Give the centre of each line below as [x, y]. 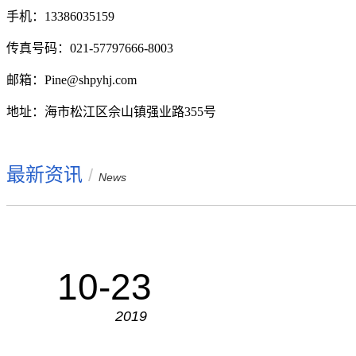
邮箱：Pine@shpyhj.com [72, 79]
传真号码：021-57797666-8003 [90, 48]
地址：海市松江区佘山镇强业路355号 [111, 111]
